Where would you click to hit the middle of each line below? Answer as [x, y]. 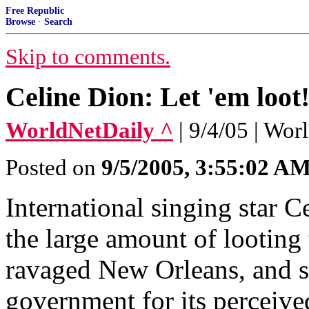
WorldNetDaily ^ [89, 130]
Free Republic [35, 11]
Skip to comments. [88, 57]
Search [58, 22]
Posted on [53, 168]
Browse [20, 22]
